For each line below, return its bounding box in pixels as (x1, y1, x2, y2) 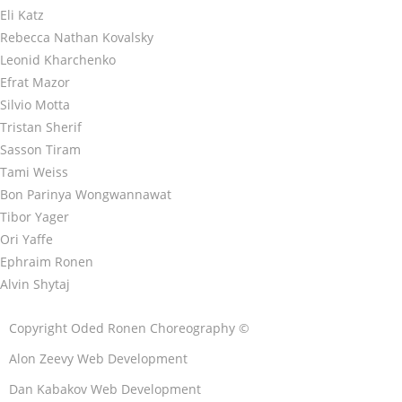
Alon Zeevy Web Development (9, 349, 188, 367)
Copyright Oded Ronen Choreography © (9, 319, 249, 336)
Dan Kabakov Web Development (9, 380, 201, 398)
